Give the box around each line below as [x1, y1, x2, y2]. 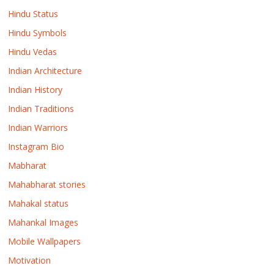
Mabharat [8, 159, 47, 171]
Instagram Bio [8, 140, 65, 152]
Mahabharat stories [8, 178, 86, 190]
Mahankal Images [8, 216, 79, 228]
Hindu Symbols [8, 26, 67, 39]
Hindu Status [8, 7, 59, 20]
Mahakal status [8, 197, 69, 209]
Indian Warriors [8, 121, 68, 133]
